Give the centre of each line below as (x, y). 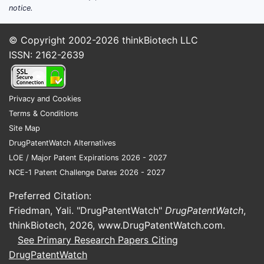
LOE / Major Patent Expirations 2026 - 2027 (88, 158)
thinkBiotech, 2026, (53, 225)
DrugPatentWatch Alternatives (62, 143)
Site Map (24, 128)
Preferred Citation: (50, 196)
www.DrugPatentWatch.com (160, 225)
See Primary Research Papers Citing (98, 240)
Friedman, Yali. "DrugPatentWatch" (87, 210)
